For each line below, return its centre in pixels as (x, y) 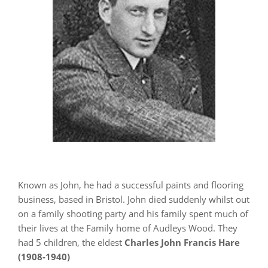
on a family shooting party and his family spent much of (133, 213)
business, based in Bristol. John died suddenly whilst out (134, 199)
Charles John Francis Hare (182, 242)
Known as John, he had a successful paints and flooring (131, 185)
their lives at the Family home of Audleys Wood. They (128, 228)
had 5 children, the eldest (71, 242)
